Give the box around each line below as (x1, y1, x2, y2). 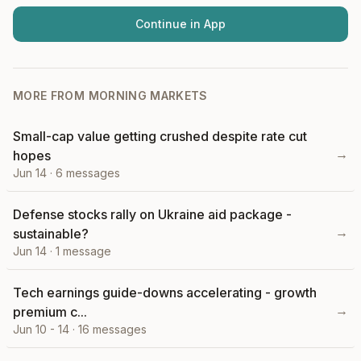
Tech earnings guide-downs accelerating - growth (13, 284, 317, 301)
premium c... (13, 304, 87, 320)
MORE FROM (13, 89, 89, 102)
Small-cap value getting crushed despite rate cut (13, 128, 307, 144)
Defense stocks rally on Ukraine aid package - (13, 206, 292, 222)
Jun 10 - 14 (13, 322, 69, 336)
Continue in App (135, 17, 226, 31)
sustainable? (13, 226, 89, 242)
